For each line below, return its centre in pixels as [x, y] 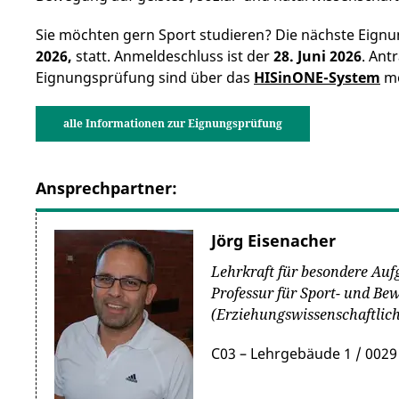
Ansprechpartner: [106, 187]
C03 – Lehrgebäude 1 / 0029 [304, 353]
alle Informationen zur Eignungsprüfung [173, 123]
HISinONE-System [317, 77]
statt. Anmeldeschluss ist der [173, 56]
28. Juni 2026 [318, 56]
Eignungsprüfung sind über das [145, 77]
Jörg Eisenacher [273, 240]
